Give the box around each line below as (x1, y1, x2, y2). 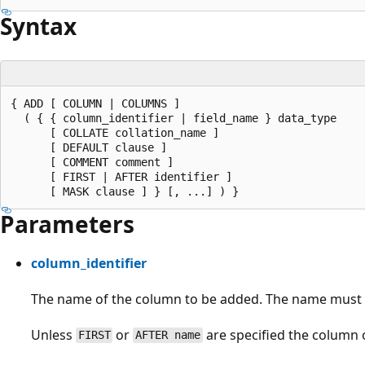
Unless (31, 325, 76, 344)
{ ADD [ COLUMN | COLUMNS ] (11, 96, 180, 110)
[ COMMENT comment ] (11, 155, 174, 169)
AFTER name (135, 328, 201, 342)
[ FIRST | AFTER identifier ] (11, 169, 232, 183)
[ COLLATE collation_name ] (11, 125, 219, 139)
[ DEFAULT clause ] (11, 140, 167, 154)
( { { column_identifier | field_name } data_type (11, 111, 336, 125)
